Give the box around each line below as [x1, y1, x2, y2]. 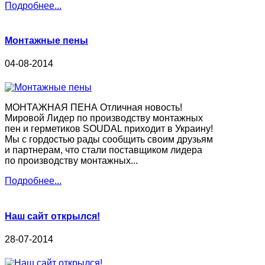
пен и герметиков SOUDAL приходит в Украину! [5, 124, 213, 134]
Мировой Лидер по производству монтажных [5, 113, 203, 124]
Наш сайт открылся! [5, 211, 100, 221]
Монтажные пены [5, 35, 88, 46]
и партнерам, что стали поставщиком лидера [5, 145, 202, 156]
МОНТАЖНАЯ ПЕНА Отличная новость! [5, 102, 182, 113]
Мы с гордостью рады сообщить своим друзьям [5, 134, 213, 145]
